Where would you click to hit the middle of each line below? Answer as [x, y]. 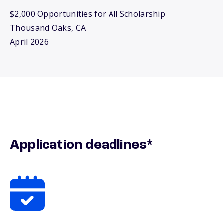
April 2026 [29, 42]
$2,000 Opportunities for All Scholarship [88, 14]
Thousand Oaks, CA [48, 28]
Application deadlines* [82, 145]
